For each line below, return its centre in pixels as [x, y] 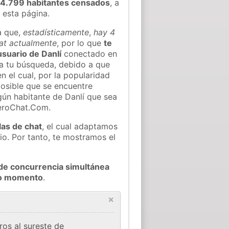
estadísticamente [56, 32]
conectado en [89, 53]
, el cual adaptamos [80, 126]
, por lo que [81, 43]
